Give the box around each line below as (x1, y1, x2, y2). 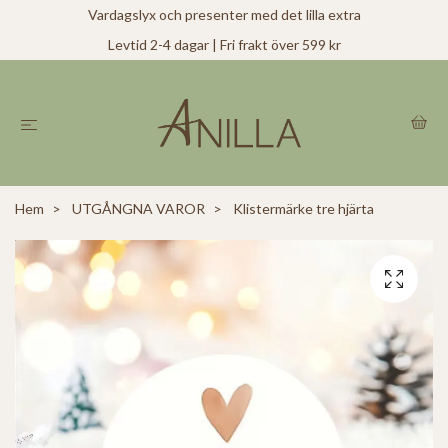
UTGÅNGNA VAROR (72, 200, 205, 218)
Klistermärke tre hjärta (230, 200, 374, 218)
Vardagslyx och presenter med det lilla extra (87, 6, 361, 23)
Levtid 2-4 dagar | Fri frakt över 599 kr (107, 36, 341, 53)
